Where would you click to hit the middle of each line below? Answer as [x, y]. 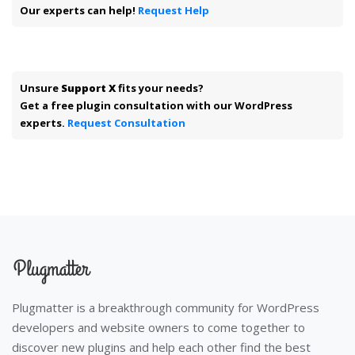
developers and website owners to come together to [158, 327]
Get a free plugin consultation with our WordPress [156, 105]
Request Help [174, 10]
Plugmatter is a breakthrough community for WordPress [166, 307]
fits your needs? [160, 88]
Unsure [40, 88]
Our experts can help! [79, 10]
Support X [88, 88]
